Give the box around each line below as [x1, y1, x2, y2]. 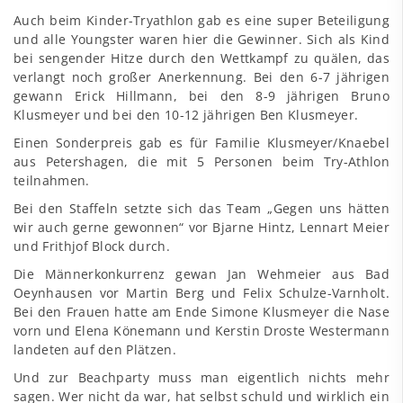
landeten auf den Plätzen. [13, 341, 177, 358]
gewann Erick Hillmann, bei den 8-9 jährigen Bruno [13, 87, 390, 104]
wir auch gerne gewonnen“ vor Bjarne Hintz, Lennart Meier [13, 219, 390, 236]
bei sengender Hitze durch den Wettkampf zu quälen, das [13, 49, 390, 67]
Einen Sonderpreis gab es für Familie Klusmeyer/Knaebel [13, 134, 390, 151]
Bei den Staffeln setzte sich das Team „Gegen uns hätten [13, 200, 390, 217]
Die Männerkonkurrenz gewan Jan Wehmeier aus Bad [13, 265, 390, 282]
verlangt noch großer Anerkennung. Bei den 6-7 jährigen [13, 68, 390, 85]
